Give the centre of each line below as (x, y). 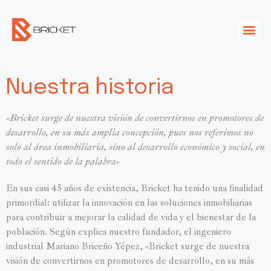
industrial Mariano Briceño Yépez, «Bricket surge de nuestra (128, 246)
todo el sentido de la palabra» (63, 161)
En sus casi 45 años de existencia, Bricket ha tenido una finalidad (135, 188)
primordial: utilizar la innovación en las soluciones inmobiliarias (129, 202)
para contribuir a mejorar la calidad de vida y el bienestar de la (131, 217)
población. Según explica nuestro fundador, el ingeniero (119, 231)
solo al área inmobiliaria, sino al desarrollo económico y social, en (135, 147)
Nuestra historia (90, 87)
